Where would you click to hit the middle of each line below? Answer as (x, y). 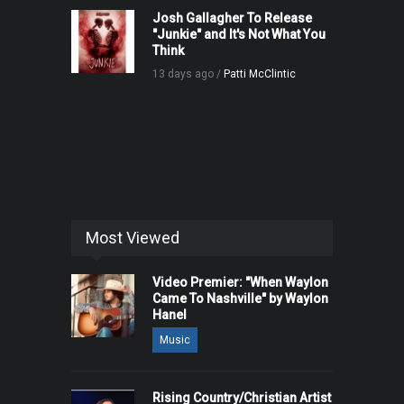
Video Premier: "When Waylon (240, 283)
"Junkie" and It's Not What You (239, 35)
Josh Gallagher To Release (232, 18)
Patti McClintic (260, 74)
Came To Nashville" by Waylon (240, 299)
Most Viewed (133, 238)
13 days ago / (188, 74)
